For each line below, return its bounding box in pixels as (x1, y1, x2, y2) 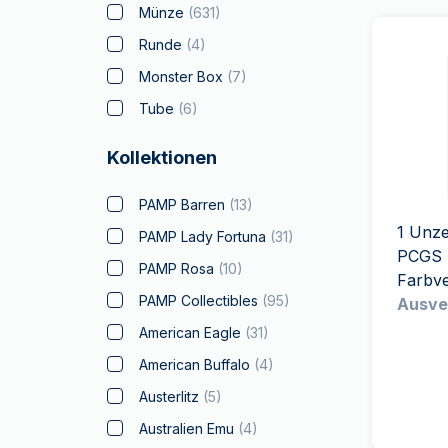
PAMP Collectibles (139, 292, 259, 309)
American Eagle (139, 324, 242, 341)
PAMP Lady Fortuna (139, 228, 267, 245)
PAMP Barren (139, 196, 226, 213)
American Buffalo (139, 356, 251, 373)
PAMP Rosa (139, 260, 215, 277)
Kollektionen (107, 147, 218, 168)
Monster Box (139, 68, 224, 85)
